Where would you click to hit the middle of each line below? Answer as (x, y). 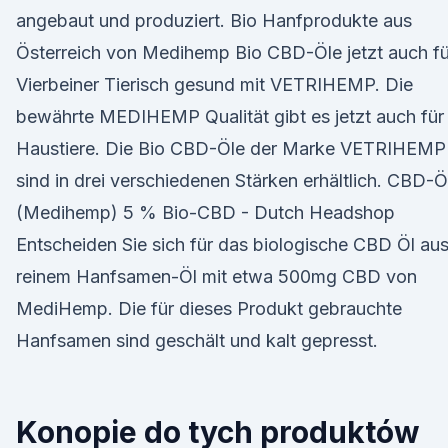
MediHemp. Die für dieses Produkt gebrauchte (209, 308)
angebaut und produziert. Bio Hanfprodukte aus (214, 20)
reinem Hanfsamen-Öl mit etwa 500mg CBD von (216, 276)
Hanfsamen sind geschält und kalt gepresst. (197, 340)
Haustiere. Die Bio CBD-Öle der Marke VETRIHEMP (231, 148)
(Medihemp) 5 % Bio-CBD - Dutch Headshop (205, 212)
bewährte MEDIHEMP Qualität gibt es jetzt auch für (230, 116)
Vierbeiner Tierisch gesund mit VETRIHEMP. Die (214, 84)
